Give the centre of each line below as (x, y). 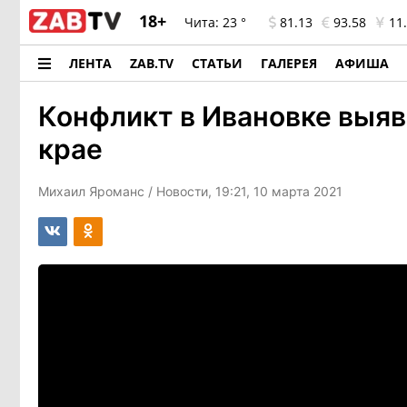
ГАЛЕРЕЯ (289, 63)
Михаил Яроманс (91, 191)
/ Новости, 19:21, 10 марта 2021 (243, 191)
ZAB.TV (152, 63)
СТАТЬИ (217, 63)
